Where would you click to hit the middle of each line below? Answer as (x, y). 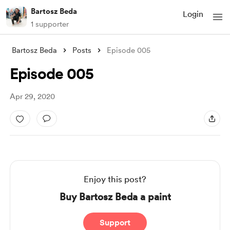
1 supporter (50, 24)
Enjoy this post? (115, 179)
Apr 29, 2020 (32, 97)
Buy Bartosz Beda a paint (115, 197)
